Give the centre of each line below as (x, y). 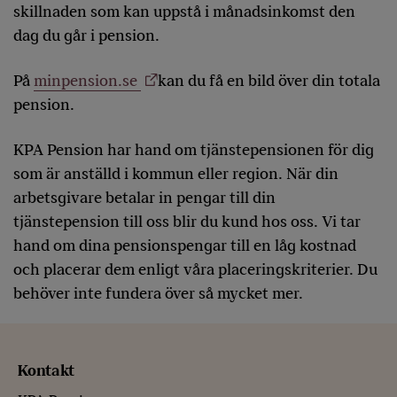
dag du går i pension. (86, 35)
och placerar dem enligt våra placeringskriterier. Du (195, 269)
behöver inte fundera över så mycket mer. (158, 293)
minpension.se (87, 81)
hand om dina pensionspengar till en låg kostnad (185, 245)
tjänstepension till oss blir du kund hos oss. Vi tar (187, 222)
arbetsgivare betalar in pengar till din (144, 198)
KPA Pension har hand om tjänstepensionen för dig (194, 150)
